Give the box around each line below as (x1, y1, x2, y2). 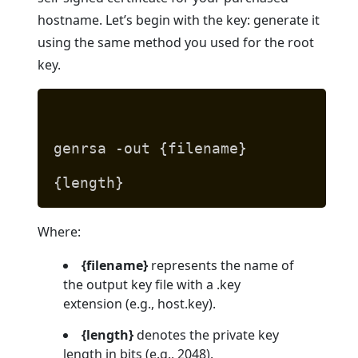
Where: (38, 223, 82, 241)
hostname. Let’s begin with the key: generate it (38, 11, 320, 30)
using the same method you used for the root (38, 34, 315, 52)
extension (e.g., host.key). (63, 295, 217, 313)
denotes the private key (133, 326, 280, 344)
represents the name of (148, 257, 295, 275)
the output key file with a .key (63, 276, 241, 294)
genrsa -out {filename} (54, 140, 248, 157)
